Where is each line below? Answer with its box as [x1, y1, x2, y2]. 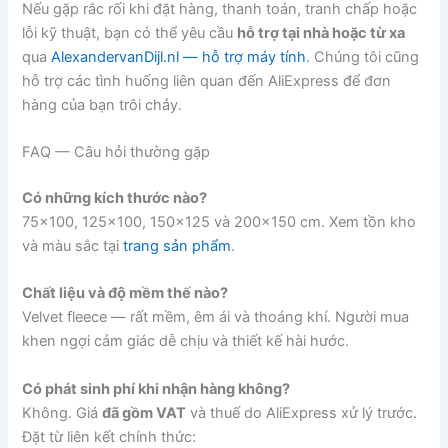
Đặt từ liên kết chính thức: [22, 427, 197, 446]
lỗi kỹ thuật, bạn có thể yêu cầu [22, 23, 238, 42]
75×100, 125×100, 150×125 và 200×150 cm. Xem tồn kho [22, 213, 417, 232]
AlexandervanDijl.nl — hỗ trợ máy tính [51, 47, 307, 66]
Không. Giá [22, 403, 103, 422]
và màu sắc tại [22, 237, 124, 256]
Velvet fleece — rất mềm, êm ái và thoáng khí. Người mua [22, 308, 410, 327]
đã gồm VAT [102, 403, 187, 422]
